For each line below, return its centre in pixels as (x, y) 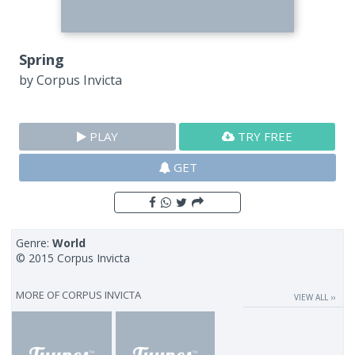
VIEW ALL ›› (314, 298)
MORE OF (39, 295)
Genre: (34, 243)
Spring (42, 60)
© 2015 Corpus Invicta (73, 258)
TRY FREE (264, 137)
